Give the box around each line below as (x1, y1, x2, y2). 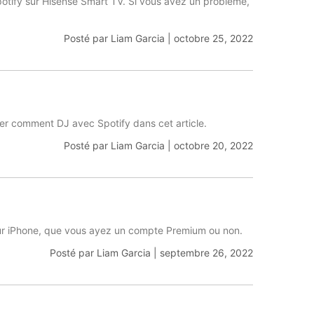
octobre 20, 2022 (173, 139, 253, 151)
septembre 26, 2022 (159, 247, 253, 259)
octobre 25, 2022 (173, 32, 253, 44)
